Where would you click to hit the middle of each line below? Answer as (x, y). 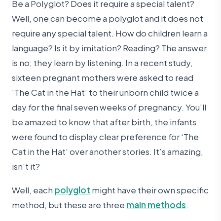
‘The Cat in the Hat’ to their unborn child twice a (105, 92)
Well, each (33, 190)
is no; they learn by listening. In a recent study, (102, 62)
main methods (156, 205)
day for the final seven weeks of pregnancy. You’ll (109, 107)
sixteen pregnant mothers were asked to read (103, 77)
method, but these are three (69, 205)
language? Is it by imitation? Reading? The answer (109, 48)
